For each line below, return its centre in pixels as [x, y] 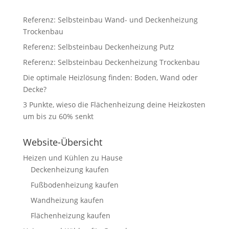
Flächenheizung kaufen [70, 215]
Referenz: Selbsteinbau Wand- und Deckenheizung [110, 19]
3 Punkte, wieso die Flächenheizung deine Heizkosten [114, 104]
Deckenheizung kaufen [70, 169]
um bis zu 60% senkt [58, 116]
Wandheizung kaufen [67, 200]
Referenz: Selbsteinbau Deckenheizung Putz [98, 47]
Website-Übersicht [62, 142]
